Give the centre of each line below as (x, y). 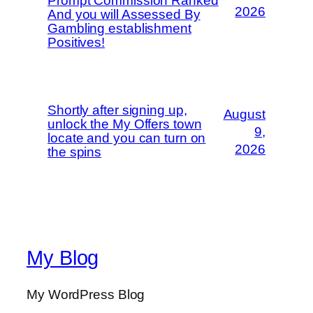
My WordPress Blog (86, 294)
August (244, 114)
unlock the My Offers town (125, 124)
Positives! (77, 43)
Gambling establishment (119, 29)
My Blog (63, 258)
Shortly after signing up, (117, 110)
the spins (75, 152)
